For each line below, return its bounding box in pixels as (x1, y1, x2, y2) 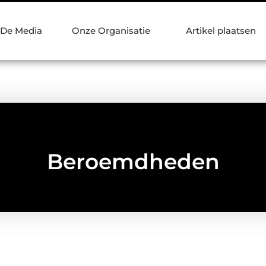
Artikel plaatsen (186, 25, 256, 36)
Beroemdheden (46, 148, 220, 175)
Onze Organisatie (72, 25, 150, 36)
